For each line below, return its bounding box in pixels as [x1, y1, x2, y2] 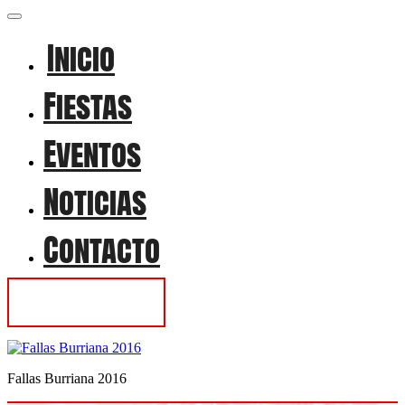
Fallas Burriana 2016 [7, 371, 127, 386]
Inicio [47, 34, 116, 82]
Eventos [43, 130, 141, 178]
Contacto [43, 226, 160, 274]
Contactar [36, 288, 137, 316]
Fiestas [43, 82, 132, 130]
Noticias [43, 178, 146, 226]
